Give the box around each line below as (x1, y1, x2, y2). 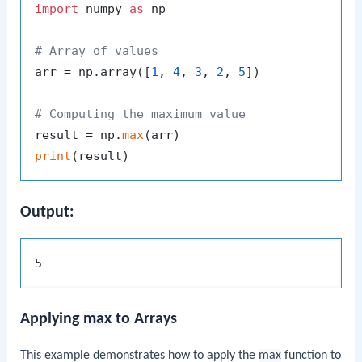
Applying (20, 310, 84, 327)
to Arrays (112, 310, 178, 327)
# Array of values (35, 44, 159, 59)
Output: (20, 204, 75, 221)
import (35, 2, 79, 17)
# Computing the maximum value (35, 107, 246, 122)
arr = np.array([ (35, 65, 152, 80)
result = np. (35, 128, 123, 143)
